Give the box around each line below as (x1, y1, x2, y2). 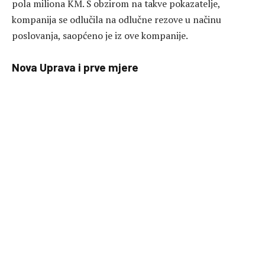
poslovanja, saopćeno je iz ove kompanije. (12, 29, 188, 43)
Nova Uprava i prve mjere (12, 60, 138, 75)
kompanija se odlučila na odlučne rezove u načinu (12, 13, 221, 27)
